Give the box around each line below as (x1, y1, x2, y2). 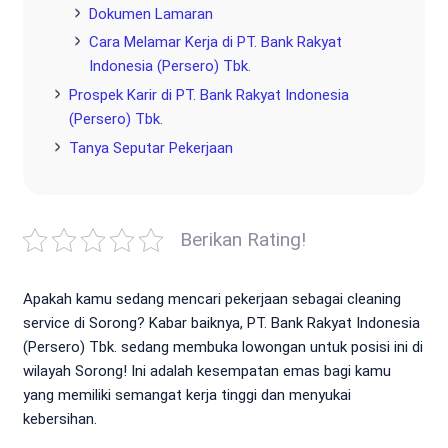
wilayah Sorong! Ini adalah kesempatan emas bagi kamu (23, 361, 391, 380)
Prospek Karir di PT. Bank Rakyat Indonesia (69, 86, 349, 105)
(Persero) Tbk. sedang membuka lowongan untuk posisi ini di (23, 337, 423, 356)
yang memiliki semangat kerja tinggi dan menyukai (23, 385, 351, 404)
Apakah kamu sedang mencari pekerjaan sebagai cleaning (23, 289, 401, 308)
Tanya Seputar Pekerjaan (69, 138, 233, 157)
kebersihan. (23, 409, 97, 428)
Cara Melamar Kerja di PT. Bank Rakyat (89, 33, 342, 52)
